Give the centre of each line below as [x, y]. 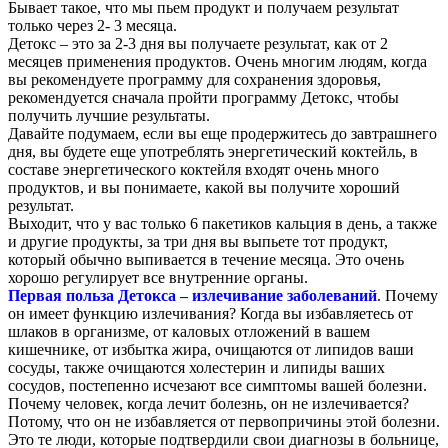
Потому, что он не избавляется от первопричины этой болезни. [224, 421]
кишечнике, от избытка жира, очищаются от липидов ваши [211, 349]
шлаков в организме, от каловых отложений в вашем [189, 331]
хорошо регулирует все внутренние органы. [158, 277]
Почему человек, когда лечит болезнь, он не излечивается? [208, 403]
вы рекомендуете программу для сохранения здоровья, [194, 79]
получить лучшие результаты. [109, 115]
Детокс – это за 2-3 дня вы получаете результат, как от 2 [198, 43]
